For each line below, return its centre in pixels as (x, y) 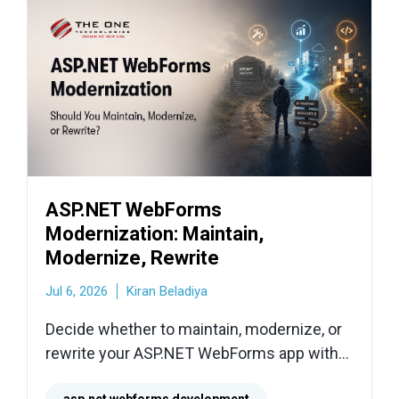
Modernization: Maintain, (155, 234)
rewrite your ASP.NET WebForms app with (192, 354)
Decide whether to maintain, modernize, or (194, 330)
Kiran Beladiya (167, 292)
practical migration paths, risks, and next (187, 378)
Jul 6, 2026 (77, 292)
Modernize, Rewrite (132, 258)
